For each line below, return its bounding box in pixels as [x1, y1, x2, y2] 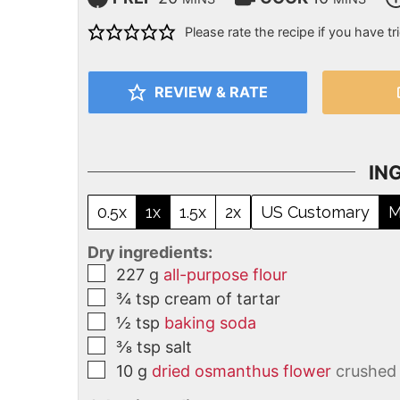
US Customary [261, 202, 370, 221]
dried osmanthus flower [152, 362, 331, 381]
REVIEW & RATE [151, 83, 269, 101]
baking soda [164, 313, 256, 333]
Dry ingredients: [87, 243, 212, 262]
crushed [336, 362, 396, 381]
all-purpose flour [163, 265, 287, 285]
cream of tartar [164, 289, 280, 309]
